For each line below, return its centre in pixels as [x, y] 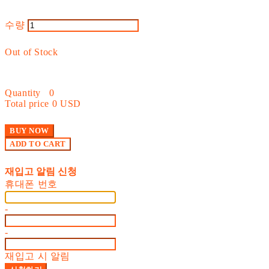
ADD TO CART [38, 144]
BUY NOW [29, 130]
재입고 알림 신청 [41, 171]
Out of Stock [32, 52]
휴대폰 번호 [31, 184]
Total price [27, 103]
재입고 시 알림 [38, 256]
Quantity [23, 92]
